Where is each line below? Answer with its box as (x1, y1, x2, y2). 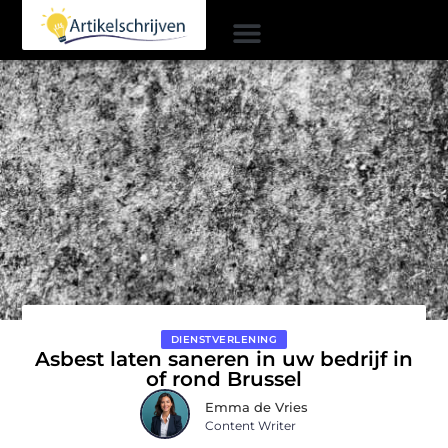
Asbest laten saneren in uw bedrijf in (35, 346, 413, 371)
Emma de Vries (205, 399, 308, 416)
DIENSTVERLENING (170, 332, 278, 346)
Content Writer (205, 418, 296, 434)
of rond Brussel (146, 366, 302, 391)
